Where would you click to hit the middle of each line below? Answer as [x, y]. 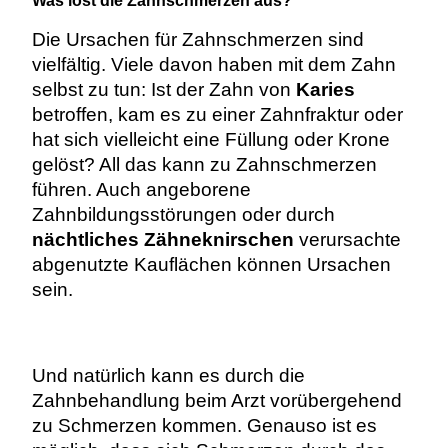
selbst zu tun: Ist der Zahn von [163, 90]
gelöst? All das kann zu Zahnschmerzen [204, 165]
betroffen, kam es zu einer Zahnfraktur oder [217, 115]
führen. [63, 190]
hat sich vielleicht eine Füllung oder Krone [210, 140]
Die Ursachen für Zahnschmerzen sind [197, 40]
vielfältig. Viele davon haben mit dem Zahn [213, 65]
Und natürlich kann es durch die [168, 376]
